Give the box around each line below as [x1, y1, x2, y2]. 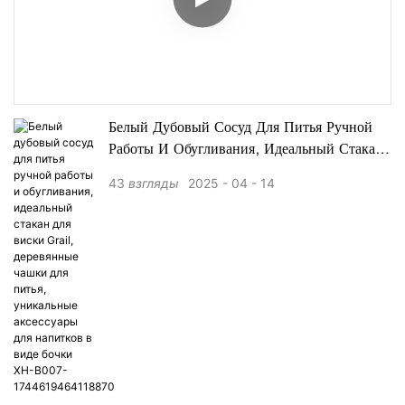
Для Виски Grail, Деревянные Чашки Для [108, 165, 376, 180]
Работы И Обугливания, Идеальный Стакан [108, 143, 383, 158]
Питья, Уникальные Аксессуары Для [108, 186, 339, 202]
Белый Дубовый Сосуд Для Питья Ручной [108, 121, 372, 137]
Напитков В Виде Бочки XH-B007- [108, 208, 344, 223]
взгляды [128, 175, 179, 192]
